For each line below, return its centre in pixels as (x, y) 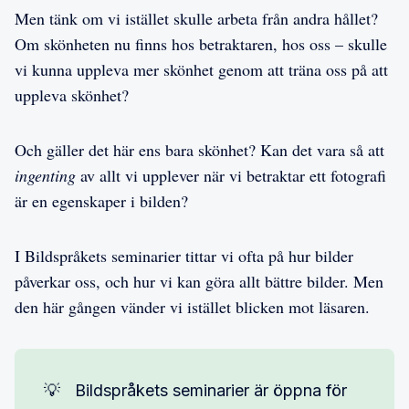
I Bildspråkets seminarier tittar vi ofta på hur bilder (184, 255)
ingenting (45, 175)
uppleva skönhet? (72, 94)
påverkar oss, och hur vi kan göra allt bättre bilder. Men (199, 281)
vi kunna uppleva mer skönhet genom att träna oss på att (201, 69)
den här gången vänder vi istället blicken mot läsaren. (192, 306)
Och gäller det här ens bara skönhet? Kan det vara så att (199, 149)
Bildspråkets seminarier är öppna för (211, 390)
